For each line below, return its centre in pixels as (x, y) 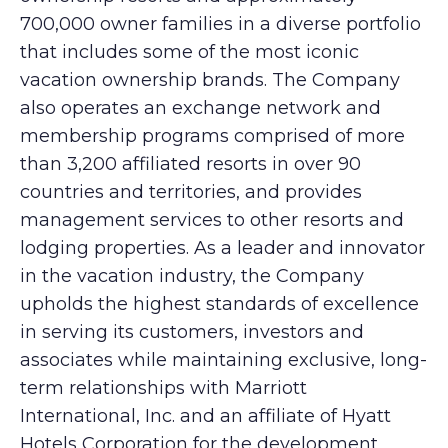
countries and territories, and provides (191, 192)
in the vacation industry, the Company (192, 276)
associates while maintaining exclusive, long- (223, 360)
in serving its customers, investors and (192, 332)
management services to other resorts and (212, 220)
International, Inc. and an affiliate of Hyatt (205, 416)
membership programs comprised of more (212, 136)
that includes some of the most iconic (189, 52)
